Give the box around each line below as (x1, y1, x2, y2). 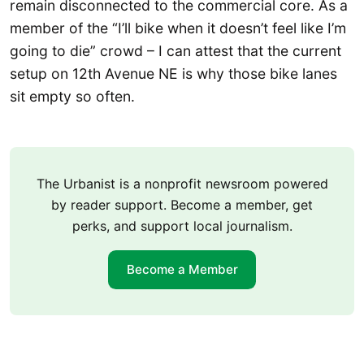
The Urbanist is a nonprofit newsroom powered (36, 175, 328, 192)
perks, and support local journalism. (71, 217, 292, 234)
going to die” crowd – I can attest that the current (10, 42, 341, 60)
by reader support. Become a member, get (51, 196, 313, 213)
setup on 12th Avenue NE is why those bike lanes (10, 65, 337, 83)
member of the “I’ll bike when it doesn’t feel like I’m (10, 19, 346, 37)
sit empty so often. (10, 88, 135, 106)
